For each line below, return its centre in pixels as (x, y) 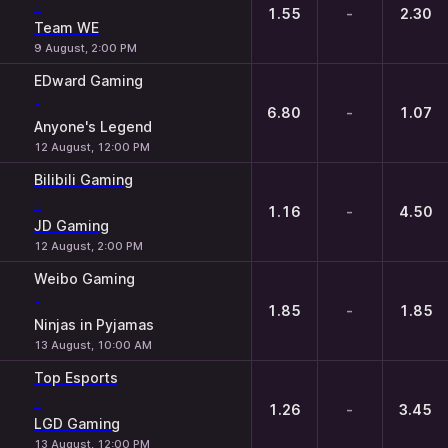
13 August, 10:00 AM (93, 345)
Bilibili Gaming (83, 179)
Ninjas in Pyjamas (94, 324)
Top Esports (76, 377)
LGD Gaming (77, 423)
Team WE (66, 27)
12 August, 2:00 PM (88, 246)
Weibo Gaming (84, 278)
